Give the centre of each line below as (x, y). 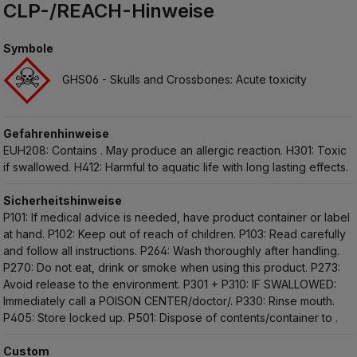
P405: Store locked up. (66, 318)
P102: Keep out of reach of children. (144, 234)
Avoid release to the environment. (94, 284)
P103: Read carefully (293, 234)
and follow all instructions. (72, 251)
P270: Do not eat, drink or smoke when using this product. (157, 268)
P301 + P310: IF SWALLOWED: (260, 284)
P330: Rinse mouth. (286, 301)
